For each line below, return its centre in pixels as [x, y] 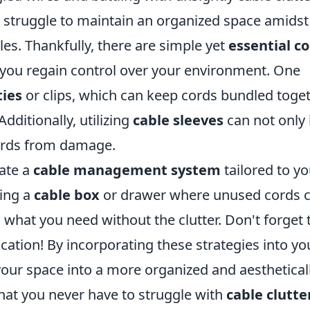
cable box [67, 195]
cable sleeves [178, 120]
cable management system [127, 170]
